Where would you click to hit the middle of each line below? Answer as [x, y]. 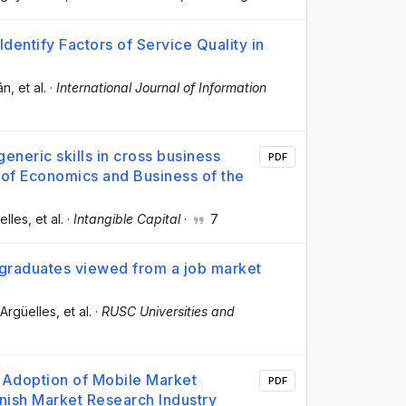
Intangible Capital [127, 218]
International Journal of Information [161, 87]
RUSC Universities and [168, 311]
